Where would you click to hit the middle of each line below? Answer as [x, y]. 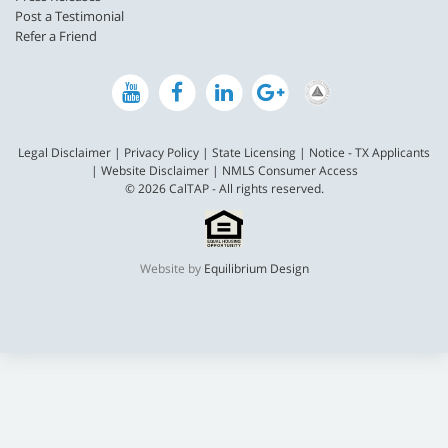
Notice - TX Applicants [369, 153]
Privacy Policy [161, 153]
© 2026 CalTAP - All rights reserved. [224, 189]
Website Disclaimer [154, 171]
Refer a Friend [56, 35]
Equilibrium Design [256, 269]
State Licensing [254, 153]
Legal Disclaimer [64, 153]
